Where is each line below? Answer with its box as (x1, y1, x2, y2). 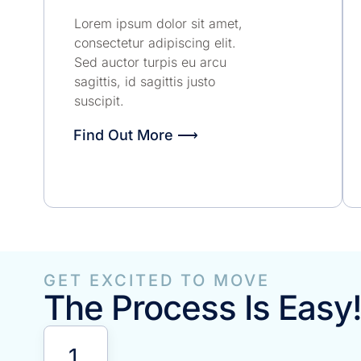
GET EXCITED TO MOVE (43, 271, 270, 291)
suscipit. (73, 93, 124, 110)
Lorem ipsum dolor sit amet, (73, 15, 243, 32)
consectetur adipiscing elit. (73, 35, 236, 52)
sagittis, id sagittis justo (73, 73, 215, 90)
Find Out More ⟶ (73, 126, 198, 143)
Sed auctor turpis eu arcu (73, 54, 226, 71)
